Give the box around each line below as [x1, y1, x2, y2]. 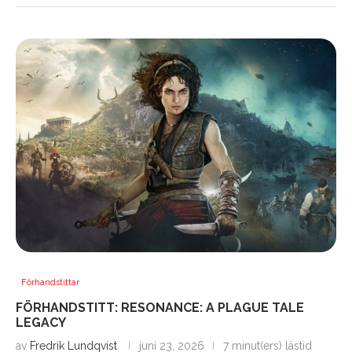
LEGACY [16, 315, 66, 331]
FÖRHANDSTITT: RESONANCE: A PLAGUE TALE [16, 300, 304, 316]
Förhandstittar [21, 277, 79, 288]
